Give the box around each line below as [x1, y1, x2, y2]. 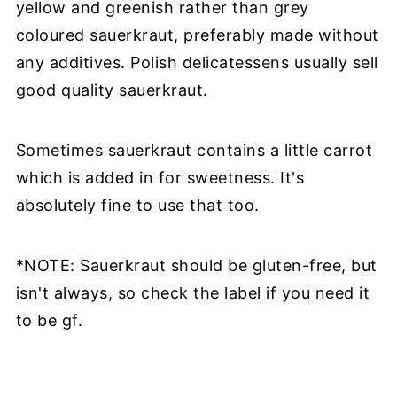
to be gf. [15, 311, 83, 330]
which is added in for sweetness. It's [15, 168, 305, 187]
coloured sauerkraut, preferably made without [15, 26, 379, 44]
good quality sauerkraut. [15, 81, 214, 99]
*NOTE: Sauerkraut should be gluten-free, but [15, 256, 378, 275]
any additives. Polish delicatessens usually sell [15, 53, 378, 72]
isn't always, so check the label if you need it [15, 284, 370, 302]
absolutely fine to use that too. [15, 196, 260, 214]
